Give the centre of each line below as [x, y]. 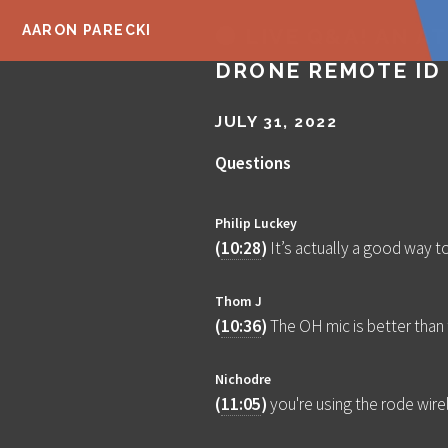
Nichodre [243, 379]
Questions [253, 163]
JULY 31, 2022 [276, 121]
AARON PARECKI [86, 30]
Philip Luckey [256, 223]
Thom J [239, 301]
